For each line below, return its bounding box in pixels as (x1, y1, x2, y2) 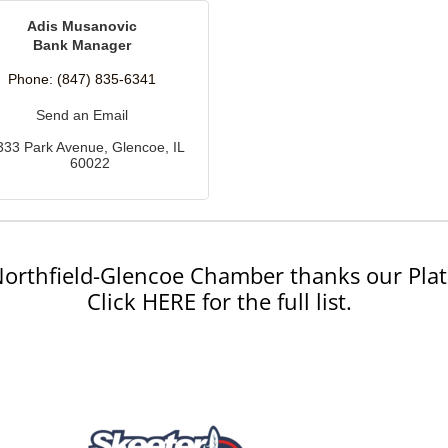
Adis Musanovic (27, 18, 138, 35)
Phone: (8, 71, 54, 88)
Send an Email (36, 107, 129, 124)
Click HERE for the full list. (86, 286, 352, 317)
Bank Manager (33, 37, 132, 54)
